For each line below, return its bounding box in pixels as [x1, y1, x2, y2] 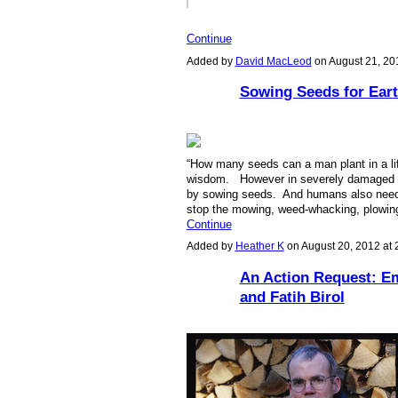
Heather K [235, 240, 284, 253]
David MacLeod [235, 54, 312, 68]
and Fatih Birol [239, 288, 345, 306]
